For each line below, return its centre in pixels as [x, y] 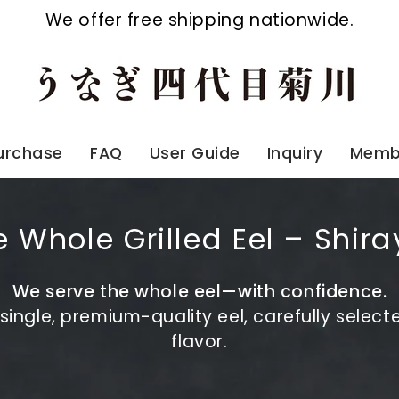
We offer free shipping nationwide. [199, 20]
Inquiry [295, 154]
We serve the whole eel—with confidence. [199, 291]
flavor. [199, 341]
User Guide [195, 154]
